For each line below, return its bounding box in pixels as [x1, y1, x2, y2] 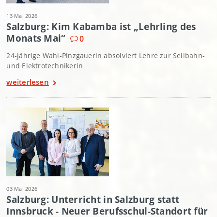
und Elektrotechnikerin [6, 61, 83, 71]
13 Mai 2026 [6, 12, 38, 20]
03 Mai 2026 [6, 185, 38, 192]
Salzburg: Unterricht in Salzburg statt [6, 193, 180, 205]
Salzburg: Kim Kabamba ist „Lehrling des [6, 20, 196, 33]
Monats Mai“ [6, 32, 65, 45]
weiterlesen [6, 77, 49, 87]
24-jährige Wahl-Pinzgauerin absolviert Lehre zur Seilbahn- [6, 51, 205, 61]
